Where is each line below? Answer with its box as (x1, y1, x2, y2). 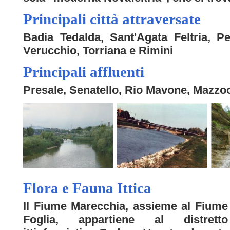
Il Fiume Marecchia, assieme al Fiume (23, 199, 228, 213)
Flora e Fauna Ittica (23, 179, 151, 196)
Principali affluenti (23, 63, 144, 80)
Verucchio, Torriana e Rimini (23, 44, 173, 57)
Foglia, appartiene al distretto (23, 213, 228, 226)
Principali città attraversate (23, 10, 201, 27)
